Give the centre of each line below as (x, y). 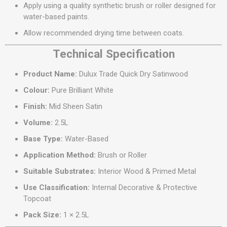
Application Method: (60, 155)
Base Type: (43, 139)
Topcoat (37, 199)
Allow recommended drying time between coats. (104, 33)
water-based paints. (56, 17)
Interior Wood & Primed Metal (146, 171)
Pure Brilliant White (82, 90)
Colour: (36, 90)
